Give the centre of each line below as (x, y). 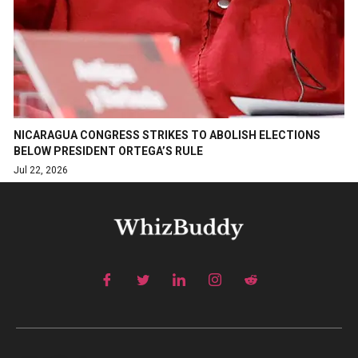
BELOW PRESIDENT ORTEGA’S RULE (108, 151)
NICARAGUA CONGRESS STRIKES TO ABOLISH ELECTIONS (167, 135)
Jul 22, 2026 (41, 170)
